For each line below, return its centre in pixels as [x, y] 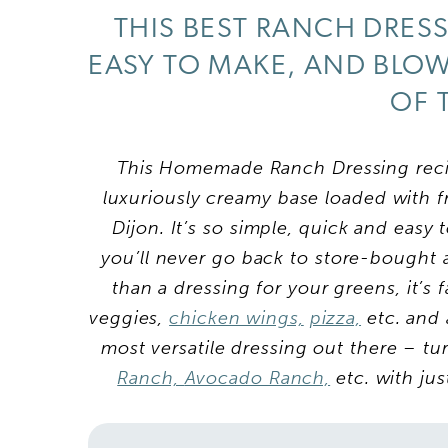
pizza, [335, 317]
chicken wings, [236, 317]
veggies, [129, 317]
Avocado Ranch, [257, 377]
